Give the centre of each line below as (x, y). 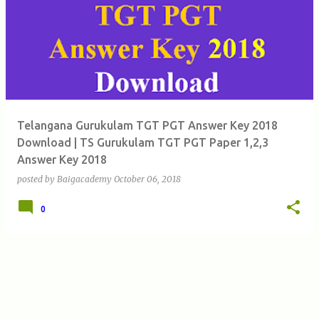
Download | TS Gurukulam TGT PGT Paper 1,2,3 (143, 143)
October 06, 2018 (147, 179)
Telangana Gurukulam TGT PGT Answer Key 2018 (147, 126)
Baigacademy (84, 179)
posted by (37, 179)
